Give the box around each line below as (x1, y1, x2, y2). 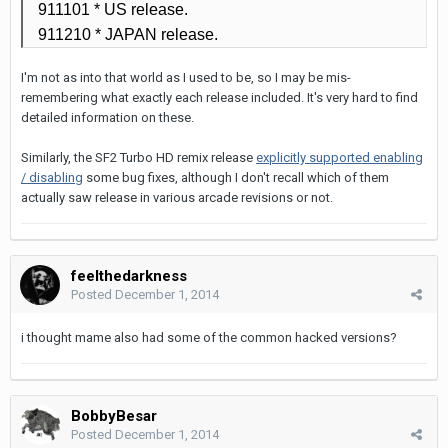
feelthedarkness (71, 266, 187, 285)
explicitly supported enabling (256, 149, 423, 165)
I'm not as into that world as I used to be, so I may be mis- (21, 69, 351, 85)
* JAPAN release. (95, 25, 218, 43)
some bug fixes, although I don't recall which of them (83, 169, 389, 185)
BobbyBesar (71, 406, 157, 425)
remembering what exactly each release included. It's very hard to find (21, 89, 418, 105)
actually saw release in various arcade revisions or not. (21, 189, 333, 205)
